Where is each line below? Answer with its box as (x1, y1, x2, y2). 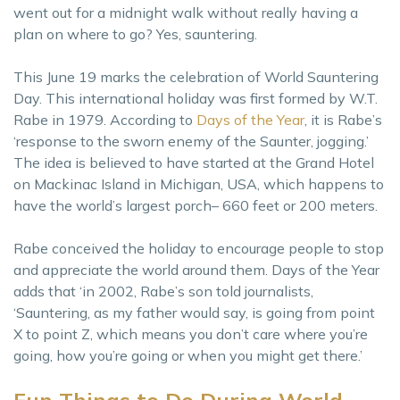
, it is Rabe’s (304, 110, 382, 129)
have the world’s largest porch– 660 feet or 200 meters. (13, 196, 378, 214)
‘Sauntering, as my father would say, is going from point (13, 303, 375, 321)
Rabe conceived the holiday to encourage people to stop (13, 238, 384, 257)
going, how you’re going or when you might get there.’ (13, 346, 362, 364)
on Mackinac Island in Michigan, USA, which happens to (13, 174, 384, 193)
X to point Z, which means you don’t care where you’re (13, 324, 368, 343)
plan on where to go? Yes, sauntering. (13, 24, 257, 43)
